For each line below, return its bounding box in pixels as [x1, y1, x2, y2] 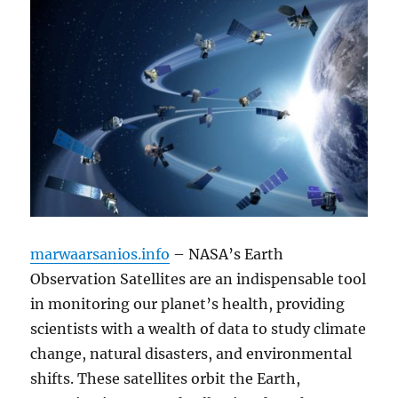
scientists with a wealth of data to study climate [30, 319, 367, 338]
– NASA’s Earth [170, 244, 284, 263]
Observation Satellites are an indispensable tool [30, 269, 367, 288]
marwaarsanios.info [30, 244, 171, 263]
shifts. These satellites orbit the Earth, [30, 369, 301, 387]
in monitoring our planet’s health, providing [30, 294, 346, 313]
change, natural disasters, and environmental [30, 344, 353, 362]
